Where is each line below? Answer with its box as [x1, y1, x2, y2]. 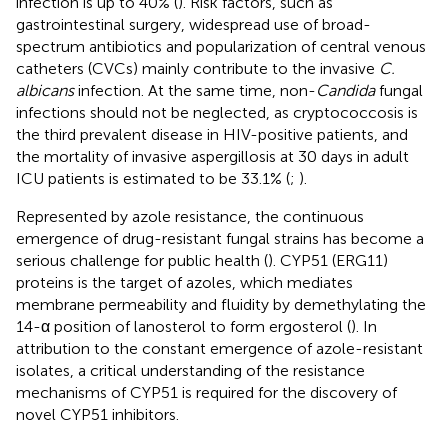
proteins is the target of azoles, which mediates [16, 272, 353, 292]
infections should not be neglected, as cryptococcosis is [16, 102, 418, 122]
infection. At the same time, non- [74, 80, 316, 100]
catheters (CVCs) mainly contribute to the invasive [16, 58, 379, 78]
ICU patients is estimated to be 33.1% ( [16, 168, 290, 188]
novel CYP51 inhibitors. [16, 404, 179, 424]
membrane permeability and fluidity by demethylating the [16, 294, 426, 314]
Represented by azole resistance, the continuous [16, 206, 364, 226]
